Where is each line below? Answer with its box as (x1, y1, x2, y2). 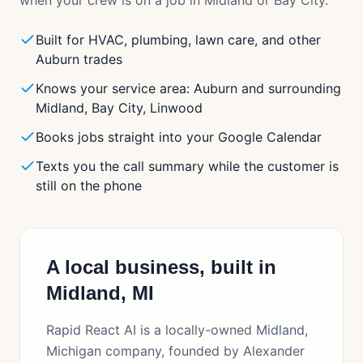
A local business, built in (46, 256, 276, 278)
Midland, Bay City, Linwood (36, 100, 203, 116)
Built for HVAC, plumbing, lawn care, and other (36, 32, 321, 48)
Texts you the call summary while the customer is (36, 158, 339, 174)
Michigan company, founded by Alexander (46, 343, 305, 359)
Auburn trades (36, 51, 122, 67)
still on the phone (36, 177, 142, 194)
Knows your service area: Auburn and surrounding (36, 80, 341, 96)
